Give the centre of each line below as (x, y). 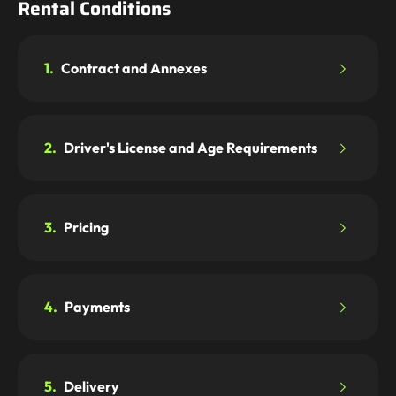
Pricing (85, 227)
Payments (96, 306)
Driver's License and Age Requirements (189, 147)
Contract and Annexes (133, 68)
